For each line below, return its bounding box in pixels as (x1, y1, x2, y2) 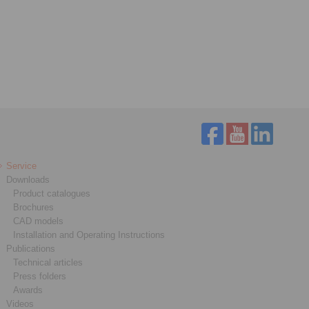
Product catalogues (13, 188, 91, 199)
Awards (13, 285, 43, 296)
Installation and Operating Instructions (13, 230, 166, 241)
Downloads (6, 175, 50, 186)
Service (6, 161, 37, 172)
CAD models (13, 216, 64, 227)
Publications (6, 243, 56, 255)
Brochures (13, 202, 54, 213)
